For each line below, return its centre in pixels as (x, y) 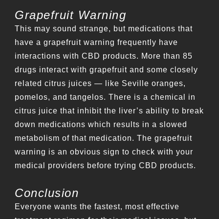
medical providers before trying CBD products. (105, 166)
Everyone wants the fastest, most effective (97, 207)
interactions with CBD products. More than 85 (104, 56)
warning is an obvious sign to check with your (104, 152)
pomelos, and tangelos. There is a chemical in (105, 97)
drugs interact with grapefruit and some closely (106, 70)
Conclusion (47, 193)
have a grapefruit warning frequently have (96, 43)
